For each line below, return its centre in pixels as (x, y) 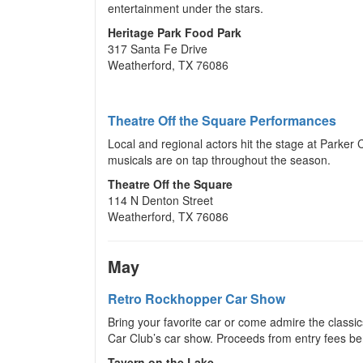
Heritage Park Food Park (175, 32)
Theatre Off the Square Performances (222, 120)
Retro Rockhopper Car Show (196, 299)
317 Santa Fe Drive (158, 49)
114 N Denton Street (160, 200)
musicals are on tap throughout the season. (219, 160)
